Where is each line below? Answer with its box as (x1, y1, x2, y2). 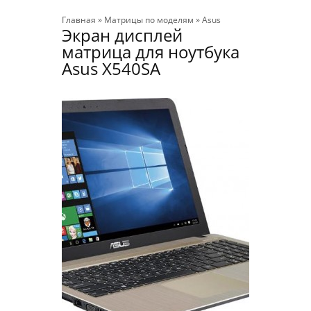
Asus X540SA (62, 57, 160, 80)
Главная (62, 14, 96, 26)
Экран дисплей (62, 24, 183, 47)
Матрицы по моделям (104, 14, 194, 26)
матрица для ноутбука (62, 40, 239, 63)
